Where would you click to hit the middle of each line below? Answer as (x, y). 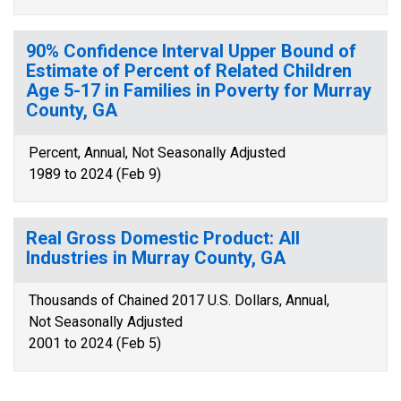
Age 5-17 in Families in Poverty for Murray (199, 90)
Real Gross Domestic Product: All (163, 238)
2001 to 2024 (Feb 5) (95, 343)
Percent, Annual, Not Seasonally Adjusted (157, 153)
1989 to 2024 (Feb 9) (95, 174)
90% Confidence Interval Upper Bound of (191, 51)
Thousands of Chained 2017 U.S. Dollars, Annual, (179, 300)
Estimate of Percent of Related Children (189, 71)
